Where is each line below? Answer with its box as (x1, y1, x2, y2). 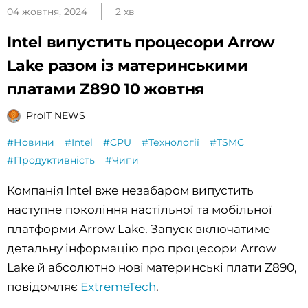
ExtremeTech (80, 279, 156, 294)
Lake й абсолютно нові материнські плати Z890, (7, 260, 297, 274)
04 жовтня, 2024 (7, 5, 87, 18)
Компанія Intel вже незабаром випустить (7, 183, 254, 197)
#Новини (7, 135, 54, 148)
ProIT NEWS (26, 109, 85, 122)
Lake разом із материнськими (7, 56, 249, 75)
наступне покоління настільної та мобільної (7, 202, 272, 217)
